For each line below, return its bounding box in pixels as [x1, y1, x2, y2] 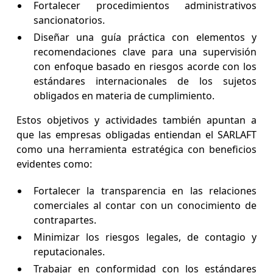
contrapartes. [33, 213, 99, 227]
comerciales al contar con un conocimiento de [33, 199, 257, 213]
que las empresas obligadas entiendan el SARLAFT [16, 128, 257, 142]
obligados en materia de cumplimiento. [33, 89, 214, 103]
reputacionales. [33, 245, 107, 259]
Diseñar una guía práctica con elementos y [33, 30, 257, 44]
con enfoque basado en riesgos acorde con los [33, 60, 257, 74]
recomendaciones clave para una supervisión [33, 45, 257, 59]
